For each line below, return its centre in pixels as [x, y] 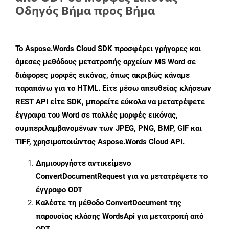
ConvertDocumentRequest [81, 177]
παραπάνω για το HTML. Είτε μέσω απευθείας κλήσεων [113, 89]
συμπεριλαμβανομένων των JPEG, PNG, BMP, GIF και [109, 129]
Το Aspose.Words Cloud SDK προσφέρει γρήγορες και [108, 49]
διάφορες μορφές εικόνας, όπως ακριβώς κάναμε [102, 75]
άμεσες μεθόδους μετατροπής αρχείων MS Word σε [106, 62]
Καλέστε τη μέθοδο [71, 203]
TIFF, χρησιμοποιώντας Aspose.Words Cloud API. [100, 142]
